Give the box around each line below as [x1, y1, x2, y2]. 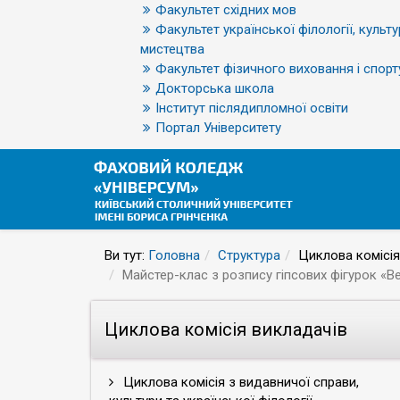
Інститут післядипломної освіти [155, 100, 348, 116]
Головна [148, 247, 200, 263]
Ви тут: [104, 247, 148, 263]
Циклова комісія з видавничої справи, [120, 374, 359, 390]
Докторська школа [155, 80, 274, 96]
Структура [218, 247, 280, 263]
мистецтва [140, 41, 204, 57]
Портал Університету [155, 120, 281, 136]
